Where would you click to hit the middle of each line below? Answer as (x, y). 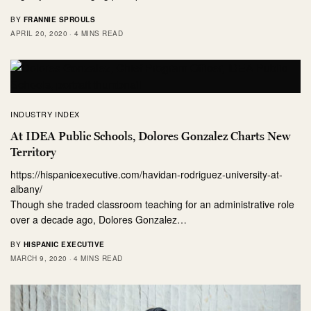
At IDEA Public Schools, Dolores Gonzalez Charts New (150, 136)
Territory (33, 152)
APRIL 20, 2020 (39, 33)
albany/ (26, 188)
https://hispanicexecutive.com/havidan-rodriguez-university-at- (146, 174)
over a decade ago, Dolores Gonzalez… (99, 219)
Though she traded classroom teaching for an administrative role (153, 204)
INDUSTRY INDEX (45, 114)
